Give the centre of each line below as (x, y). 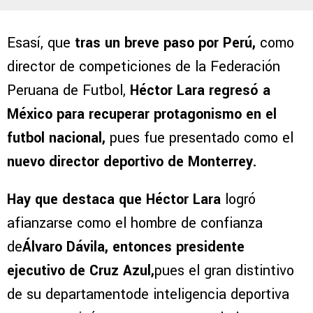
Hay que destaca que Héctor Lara (114, 199)
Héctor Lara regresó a (200, 90)
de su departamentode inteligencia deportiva (148, 294)
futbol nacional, (56, 138)
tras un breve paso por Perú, (165, 43)
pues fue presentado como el (199, 138)
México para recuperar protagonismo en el (142, 114)
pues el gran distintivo (224, 270)
